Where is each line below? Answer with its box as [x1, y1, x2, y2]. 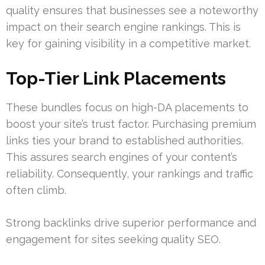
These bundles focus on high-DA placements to [6, 101, 248, 114]
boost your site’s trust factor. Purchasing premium [6, 118, 256, 131]
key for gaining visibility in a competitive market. [6, 37, 251, 50]
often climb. [6, 184, 66, 197]
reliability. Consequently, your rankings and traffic [6, 167, 253, 180]
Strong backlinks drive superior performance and [6, 216, 256, 230]
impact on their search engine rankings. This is [6, 21, 241, 34]
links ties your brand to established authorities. [6, 134, 243, 147]
